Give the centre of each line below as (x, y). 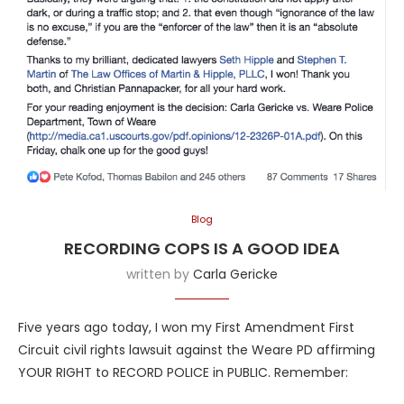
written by (160, 274)
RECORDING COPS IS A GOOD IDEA (202, 248)
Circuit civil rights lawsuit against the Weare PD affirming (197, 350)
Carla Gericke (235, 274)
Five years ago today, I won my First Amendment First (186, 327)
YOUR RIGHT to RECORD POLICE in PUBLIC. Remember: (183, 372)
